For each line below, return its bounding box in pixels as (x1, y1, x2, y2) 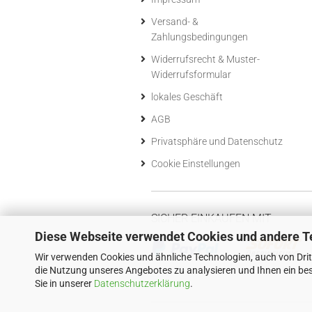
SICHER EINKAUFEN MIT (151, 212, 272, 225)
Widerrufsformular (151, 69, 231, 80)
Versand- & (151, 16, 198, 27)
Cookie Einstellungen (151, 158, 240, 169)
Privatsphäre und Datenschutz (151, 136, 283, 147)
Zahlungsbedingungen (151, 31, 248, 42)
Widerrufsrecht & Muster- (151, 54, 260, 65)
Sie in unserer (35, 277, 94, 289)
